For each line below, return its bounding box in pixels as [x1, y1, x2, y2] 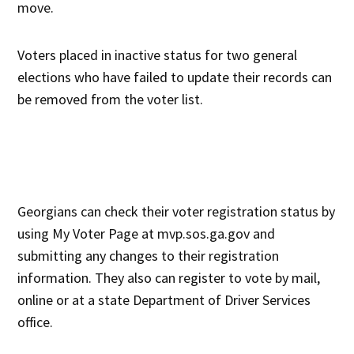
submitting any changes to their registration [17, 247, 280, 265]
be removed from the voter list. [17, 90, 204, 109]
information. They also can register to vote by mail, [17, 269, 321, 288]
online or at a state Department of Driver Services [17, 291, 311, 310]
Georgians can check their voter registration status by [17, 202, 336, 221]
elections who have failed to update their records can [17, 68, 333, 87]
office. [17, 313, 54, 332]
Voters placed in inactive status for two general [17, 46, 298, 65]
